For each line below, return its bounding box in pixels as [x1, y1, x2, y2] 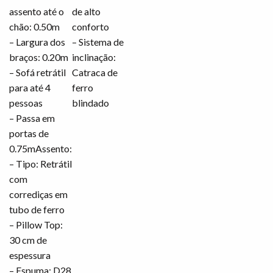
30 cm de [9, 233, 47, 246]
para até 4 [9, 81, 51, 93]
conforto [72, 20, 109, 32]
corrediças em [9, 188, 68, 200]
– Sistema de [72, 35, 124, 48]
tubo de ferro [9, 203, 65, 215]
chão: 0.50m [9, 20, 60, 32]
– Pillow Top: [9, 218, 63, 230]
